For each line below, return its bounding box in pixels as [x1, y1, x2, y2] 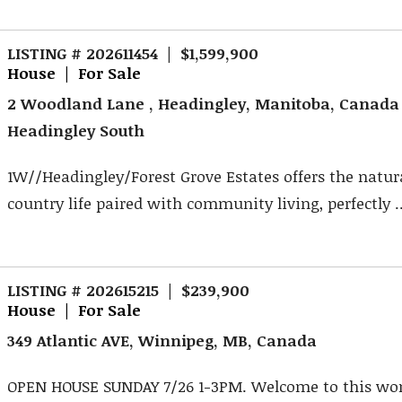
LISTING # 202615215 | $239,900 [7, 278, 250, 301]
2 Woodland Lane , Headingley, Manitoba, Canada [7, 92, 400, 115]
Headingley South [7, 119, 145, 142]
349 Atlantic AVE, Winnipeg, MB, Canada [7, 329, 318, 352]
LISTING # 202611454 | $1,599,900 [7, 41, 259, 64]
